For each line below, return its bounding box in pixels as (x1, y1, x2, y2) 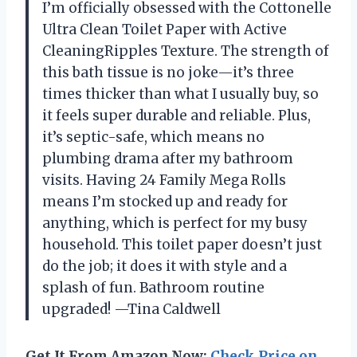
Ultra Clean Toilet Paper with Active (42, 20, 287, 38)
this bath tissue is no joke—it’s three (42, 63, 294, 81)
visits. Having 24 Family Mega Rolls (42, 171, 286, 189)
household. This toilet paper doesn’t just (42, 235, 322, 253)
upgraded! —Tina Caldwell (42, 300, 221, 318)
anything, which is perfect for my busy (42, 214, 308, 232)
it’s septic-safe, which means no (42, 127, 265, 146)
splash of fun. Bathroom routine (42, 278, 265, 296)
